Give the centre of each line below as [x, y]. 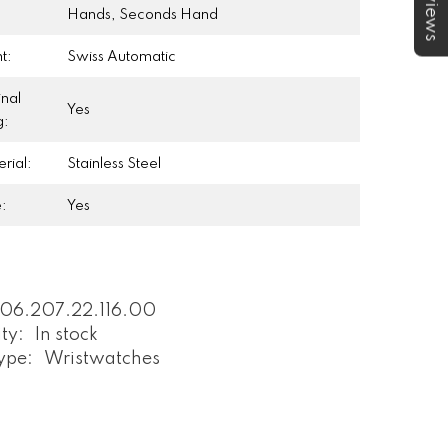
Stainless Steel [114, 163]
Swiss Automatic [122, 56]
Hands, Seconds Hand [143, 14]
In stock [67, 334]
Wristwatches [102, 358]
